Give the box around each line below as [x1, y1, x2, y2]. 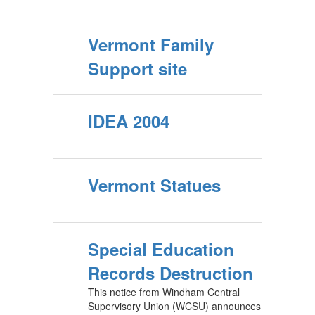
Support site [88, 56, 187, 80]
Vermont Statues [88, 173, 221, 197]
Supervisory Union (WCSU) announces [88, 299, 261, 313]
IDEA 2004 [88, 109, 169, 133]
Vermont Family [88, 32, 214, 56]
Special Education [88, 237, 234, 261]
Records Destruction [88, 261, 253, 285]
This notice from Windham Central [88, 285, 240, 299]
